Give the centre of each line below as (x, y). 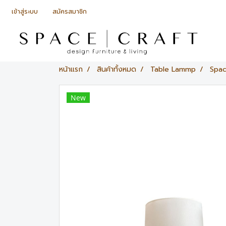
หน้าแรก (71, 69)
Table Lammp (173, 69)
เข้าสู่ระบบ (25, 11)
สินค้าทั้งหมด (117, 69)
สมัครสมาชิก (69, 11)
